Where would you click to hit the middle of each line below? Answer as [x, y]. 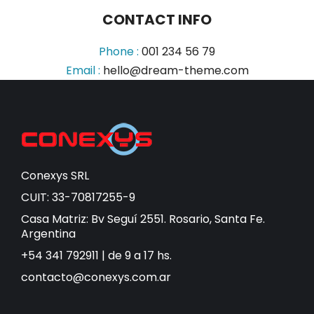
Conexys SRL [55, 176]
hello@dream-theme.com [176, 70]
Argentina [48, 234]
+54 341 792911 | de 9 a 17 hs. [96, 255]
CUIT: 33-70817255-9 [78, 197]
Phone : [120, 52]
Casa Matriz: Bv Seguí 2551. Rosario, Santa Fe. [143, 219]
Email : [84, 70]
